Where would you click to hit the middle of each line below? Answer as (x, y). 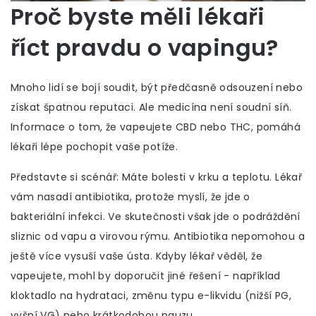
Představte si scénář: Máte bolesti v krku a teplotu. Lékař (157, 177)
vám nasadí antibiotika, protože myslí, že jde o (130, 197)
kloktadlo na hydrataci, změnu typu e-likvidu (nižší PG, (151, 296)
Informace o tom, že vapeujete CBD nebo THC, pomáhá (156, 127)
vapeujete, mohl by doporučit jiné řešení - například (146, 276)
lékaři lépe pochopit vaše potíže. (95, 147)
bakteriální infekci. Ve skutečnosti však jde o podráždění (156, 217)
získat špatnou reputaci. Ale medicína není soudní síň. (151, 108)
